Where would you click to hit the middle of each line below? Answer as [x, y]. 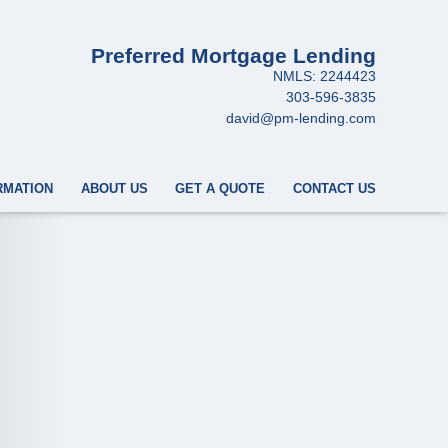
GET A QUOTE [220, 188]
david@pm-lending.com [301, 117]
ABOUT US [114, 188]
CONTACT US [334, 188]
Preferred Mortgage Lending [233, 55]
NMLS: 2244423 [324, 75]
